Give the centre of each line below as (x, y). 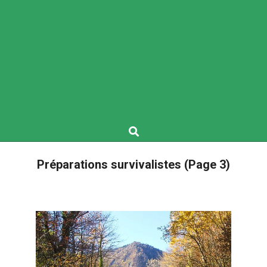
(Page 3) (207, 164)
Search (139, 126)
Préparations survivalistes (111, 164)
